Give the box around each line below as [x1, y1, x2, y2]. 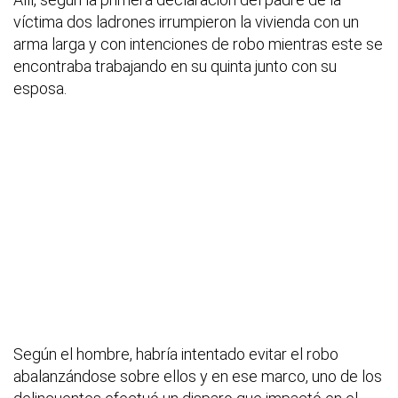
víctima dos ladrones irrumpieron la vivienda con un [13, 12, 359, 32]
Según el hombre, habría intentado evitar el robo [13, 345, 338, 364]
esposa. [13, 79, 67, 99]
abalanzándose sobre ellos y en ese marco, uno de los [13, 367, 382, 386]
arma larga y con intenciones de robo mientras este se [13, 35, 383, 54]
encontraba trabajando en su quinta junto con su [13, 57, 337, 76]
